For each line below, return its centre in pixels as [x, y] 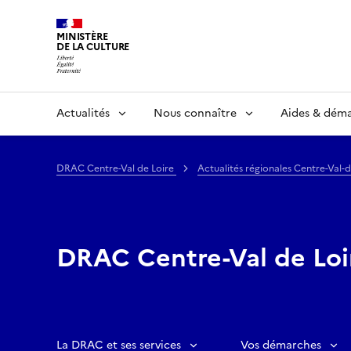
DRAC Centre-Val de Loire [116, 168]
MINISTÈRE [82, 36]
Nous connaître [195, 113]
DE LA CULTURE [93, 47]
